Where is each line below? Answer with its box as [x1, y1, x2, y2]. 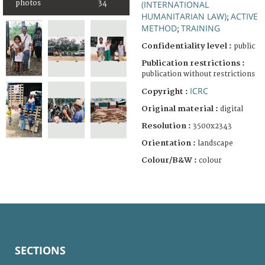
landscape [198, 138, 233, 148]
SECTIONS [15, 243, 66, 257]
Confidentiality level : [141, 41, 232, 51]
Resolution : [141, 121, 191, 131]
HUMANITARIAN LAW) [141, 10, 227, 22]
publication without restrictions [141, 69, 255, 79]
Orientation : [141, 138, 198, 148]
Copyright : [141, 86, 190, 96]
